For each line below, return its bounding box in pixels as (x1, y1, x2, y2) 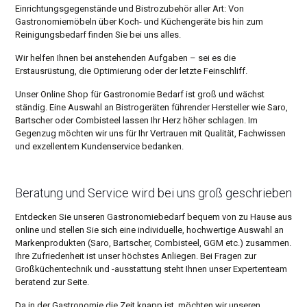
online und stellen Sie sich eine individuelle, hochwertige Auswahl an (14, 225, 284, 236)
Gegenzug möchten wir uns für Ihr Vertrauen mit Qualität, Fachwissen (14, 128, 286, 139)
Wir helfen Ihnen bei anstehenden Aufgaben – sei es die (14, 53, 236, 64)
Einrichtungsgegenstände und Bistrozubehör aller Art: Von (14, 3, 244, 14)
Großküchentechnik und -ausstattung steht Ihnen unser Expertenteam (14, 264, 287, 275)
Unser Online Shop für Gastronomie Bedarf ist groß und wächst (14, 89, 265, 100)
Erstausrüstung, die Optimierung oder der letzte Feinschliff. (14, 66, 247, 77)
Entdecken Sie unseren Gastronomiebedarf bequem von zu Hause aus (14, 212, 292, 223)
